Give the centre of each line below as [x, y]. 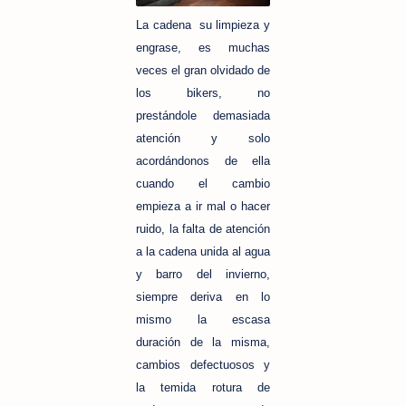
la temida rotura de [203, 387]
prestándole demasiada [203, 116]
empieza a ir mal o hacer [203, 206]
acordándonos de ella [203, 161]
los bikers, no [203, 93]
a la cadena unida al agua [203, 251]
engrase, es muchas [203, 48]
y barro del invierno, [203, 274]
